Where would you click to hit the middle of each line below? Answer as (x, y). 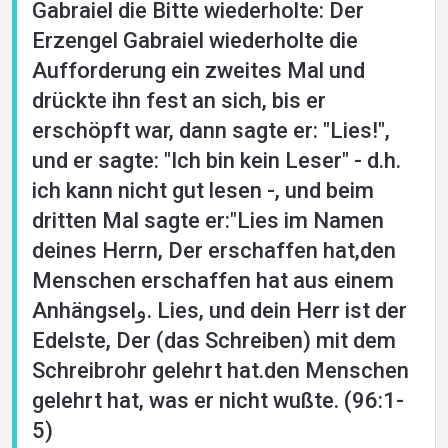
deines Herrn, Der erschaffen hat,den (214, 250)
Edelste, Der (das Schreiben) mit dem (214, 340)
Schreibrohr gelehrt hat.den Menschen (220, 370)
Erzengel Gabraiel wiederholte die (195, 40)
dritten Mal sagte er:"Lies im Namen (208, 220)
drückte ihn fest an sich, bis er (179, 100)
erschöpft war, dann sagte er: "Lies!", (211, 130)
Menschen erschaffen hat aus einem (213, 280)
